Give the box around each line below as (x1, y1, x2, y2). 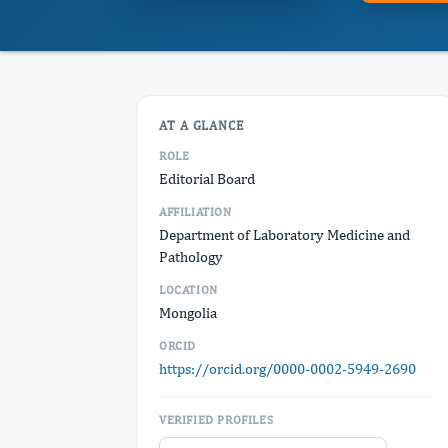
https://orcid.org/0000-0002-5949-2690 (159, 360, 416, 377)
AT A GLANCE (159, 118, 245, 133)
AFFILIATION (159, 205, 232, 219)
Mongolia (159, 304, 217, 321)
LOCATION (159, 283, 218, 297)
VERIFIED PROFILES (159, 413, 274, 427)
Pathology (159, 248, 223, 265)
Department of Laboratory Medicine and (159, 226, 410, 243)
